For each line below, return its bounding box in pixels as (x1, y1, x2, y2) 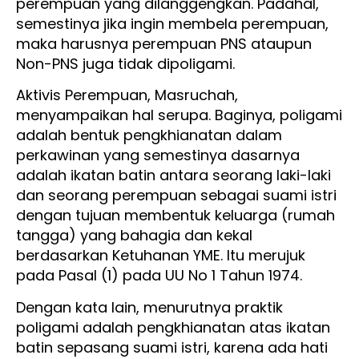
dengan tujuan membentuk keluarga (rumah (16, 205, 335, 226)
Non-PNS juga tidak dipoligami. (16, 53, 247, 74)
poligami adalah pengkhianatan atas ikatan (16, 317, 330, 337)
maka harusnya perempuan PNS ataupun (16, 33, 312, 54)
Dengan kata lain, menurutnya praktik (16, 296, 283, 317)
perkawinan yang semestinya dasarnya (16, 145, 300, 166)
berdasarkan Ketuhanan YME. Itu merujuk (16, 245, 305, 266)
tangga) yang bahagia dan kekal (16, 225, 252, 246)
